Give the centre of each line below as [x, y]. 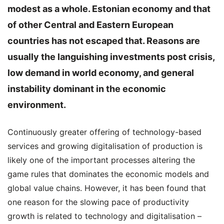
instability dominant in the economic [87, 89]
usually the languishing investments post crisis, [111, 57]
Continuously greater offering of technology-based [104, 132]
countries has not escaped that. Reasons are [104, 41]
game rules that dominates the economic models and [108, 174]
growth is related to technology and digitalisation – [104, 216]
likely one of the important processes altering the [101, 160]
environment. [37, 105]
